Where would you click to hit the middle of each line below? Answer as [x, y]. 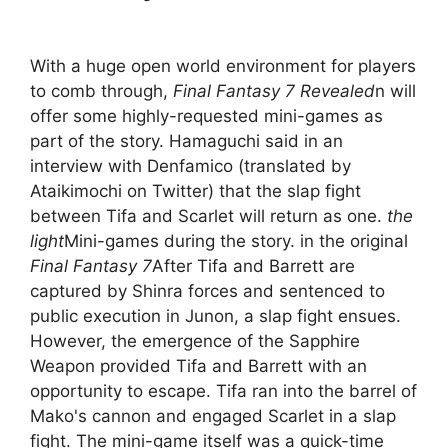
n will [395, 91]
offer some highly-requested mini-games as [206, 116]
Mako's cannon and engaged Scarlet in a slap [213, 416]
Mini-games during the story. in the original [236, 241]
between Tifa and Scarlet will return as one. [208, 216]
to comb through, [101, 91]
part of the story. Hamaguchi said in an [186, 141]
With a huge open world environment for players [223, 66]
